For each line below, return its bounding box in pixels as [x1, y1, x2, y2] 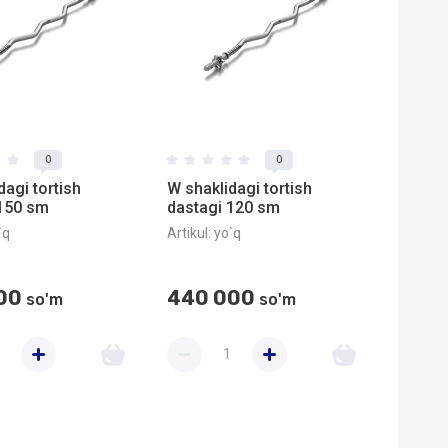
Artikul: [167, 225, 211, 241]
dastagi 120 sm [167, 198, 280, 217]
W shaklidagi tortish [167, 179, 312, 198]
